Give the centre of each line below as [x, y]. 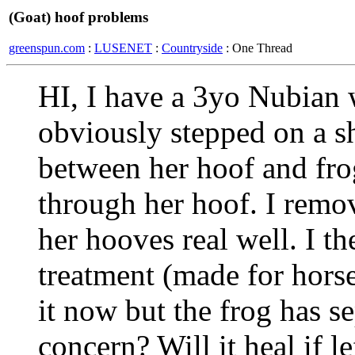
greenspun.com [47, 48]
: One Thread [258, 48]
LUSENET [123, 48]
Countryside [192, 48]
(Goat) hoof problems [78, 17]
